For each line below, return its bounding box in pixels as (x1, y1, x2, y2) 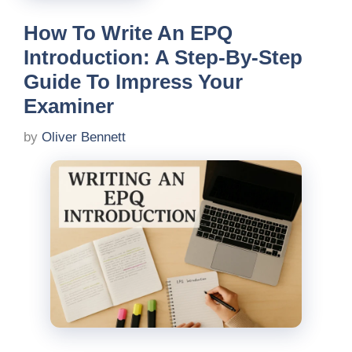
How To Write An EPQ (24, 21, 233, 46)
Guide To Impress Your (24, 70, 243, 94)
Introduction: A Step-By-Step (24, 46, 302, 70)
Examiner (24, 94, 114, 119)
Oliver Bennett (42, 129, 126, 145)
